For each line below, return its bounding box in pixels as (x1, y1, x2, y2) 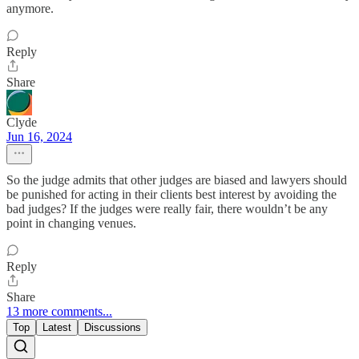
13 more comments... (6, 305, 112, 319)
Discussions (84, 321, 141, 334)
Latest (42, 321, 71, 334)
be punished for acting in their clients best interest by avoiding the (6, 188, 337, 202)
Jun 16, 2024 (6, 130, 72, 144)
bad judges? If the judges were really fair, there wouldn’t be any (6, 202, 328, 216)
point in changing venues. (6, 216, 136, 231)
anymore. (6, 2, 54, 16)
